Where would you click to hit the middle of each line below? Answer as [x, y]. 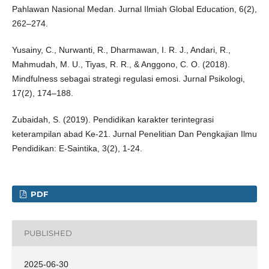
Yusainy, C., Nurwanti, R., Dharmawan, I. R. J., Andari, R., [121, 50]
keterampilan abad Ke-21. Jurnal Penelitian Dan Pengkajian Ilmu [134, 134]
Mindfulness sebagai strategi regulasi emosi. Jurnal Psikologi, [128, 78]
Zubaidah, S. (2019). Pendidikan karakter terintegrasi [113, 119]
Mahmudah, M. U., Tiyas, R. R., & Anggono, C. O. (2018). [121, 64]
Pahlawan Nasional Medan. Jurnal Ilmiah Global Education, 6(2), [134, 9]
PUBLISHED [48, 233]
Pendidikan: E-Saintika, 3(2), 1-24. [77, 148]
